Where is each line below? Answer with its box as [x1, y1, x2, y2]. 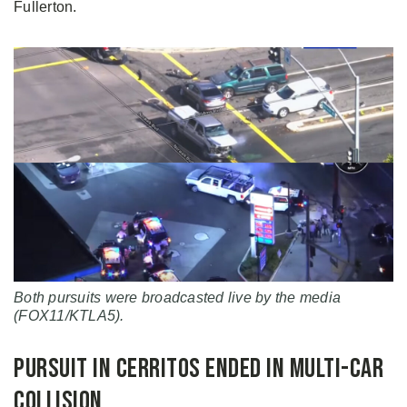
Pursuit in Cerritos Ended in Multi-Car [14, 352, 383, 385]
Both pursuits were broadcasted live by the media [14, 289, 341, 305]
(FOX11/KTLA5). [14, 307, 124, 323]
